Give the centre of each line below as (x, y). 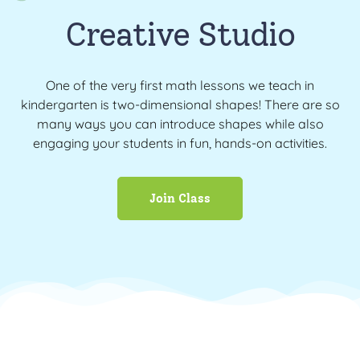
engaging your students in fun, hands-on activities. (180, 143)
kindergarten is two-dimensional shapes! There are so (180, 104)
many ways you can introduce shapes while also (180, 124)
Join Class (180, 198)
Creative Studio (180, 35)
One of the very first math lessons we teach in (180, 85)
